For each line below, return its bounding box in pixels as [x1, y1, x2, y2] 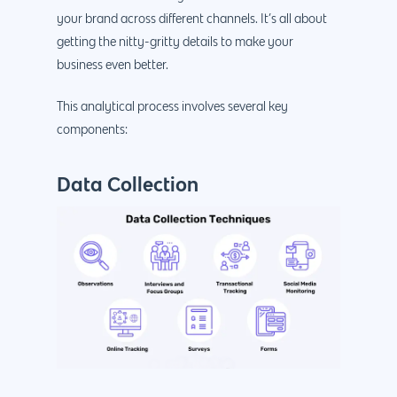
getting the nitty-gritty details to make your [57, 35, 293, 49]
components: [57, 123, 128, 136]
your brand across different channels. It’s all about [57, 12, 327, 26]
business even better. [57, 58, 168, 72]
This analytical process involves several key [57, 100, 288, 113]
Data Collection [57, 171, 198, 196]
